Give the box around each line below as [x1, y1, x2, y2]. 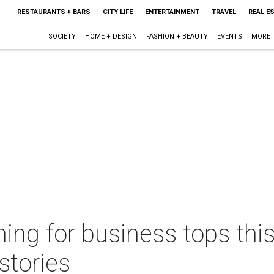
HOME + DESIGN [84, 32, 137, 40]
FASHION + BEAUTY [146, 32, 208, 40]
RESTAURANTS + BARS [17, 8, 91, 16]
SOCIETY [48, 32, 76, 40]
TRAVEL [211, 8, 236, 16]
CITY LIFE [102, 8, 133, 16]
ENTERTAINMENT [144, 8, 199, 16]
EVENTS [217, 32, 242, 40]
